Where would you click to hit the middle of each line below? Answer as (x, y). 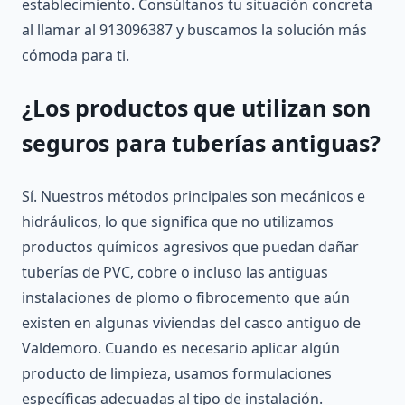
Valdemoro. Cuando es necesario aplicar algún (181, 348)
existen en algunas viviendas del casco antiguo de (191, 322)
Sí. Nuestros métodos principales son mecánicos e (193, 196)
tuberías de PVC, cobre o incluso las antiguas (175, 272)
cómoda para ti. (75, 55)
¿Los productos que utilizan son (196, 107)
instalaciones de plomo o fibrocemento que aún (186, 297)
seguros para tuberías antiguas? (201, 142)
